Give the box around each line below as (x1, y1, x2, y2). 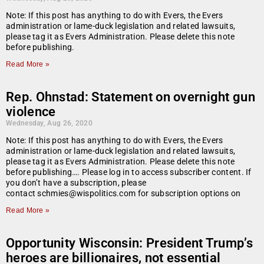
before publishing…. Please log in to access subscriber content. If (6, 167, 252, 177)
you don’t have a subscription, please (6, 178, 147, 188)
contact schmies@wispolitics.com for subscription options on (6, 189, 241, 199)
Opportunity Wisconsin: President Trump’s (6, 236, 253, 251)
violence (6, 104, 56, 120)
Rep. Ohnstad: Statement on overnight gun (6, 90, 255, 105)
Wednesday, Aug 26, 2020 (6, 119, 93, 128)
